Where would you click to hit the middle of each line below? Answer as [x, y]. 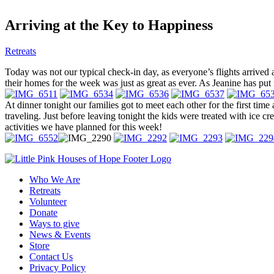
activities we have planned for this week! [83, 127]
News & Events [60, 234]
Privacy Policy [57, 267]
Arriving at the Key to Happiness [109, 25]
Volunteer [48, 201]
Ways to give [54, 223]
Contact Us [51, 256]
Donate [43, 212]
